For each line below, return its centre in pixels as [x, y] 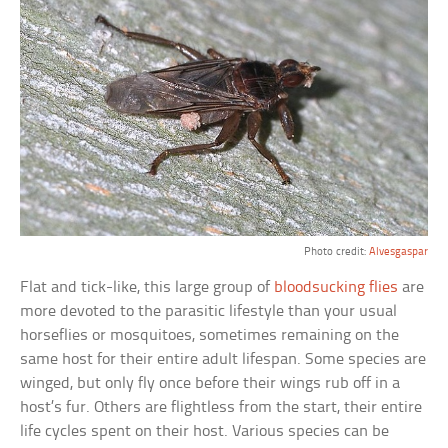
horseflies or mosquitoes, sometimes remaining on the [210, 336]
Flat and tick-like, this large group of [147, 288]
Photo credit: [336, 252]
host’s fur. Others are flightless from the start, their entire [221, 408]
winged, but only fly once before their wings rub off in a [210, 384]
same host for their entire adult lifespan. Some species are [223, 360]
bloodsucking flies [336, 288]
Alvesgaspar [398, 252]
